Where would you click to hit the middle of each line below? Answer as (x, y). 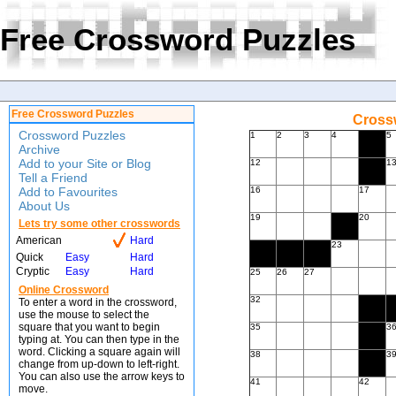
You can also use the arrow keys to (102, 377)
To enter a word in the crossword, (98, 302)
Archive (39, 149)
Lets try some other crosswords (99, 224)
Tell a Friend (53, 178)
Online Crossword (64, 290)
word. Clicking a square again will (99, 352)
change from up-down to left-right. (99, 364)
